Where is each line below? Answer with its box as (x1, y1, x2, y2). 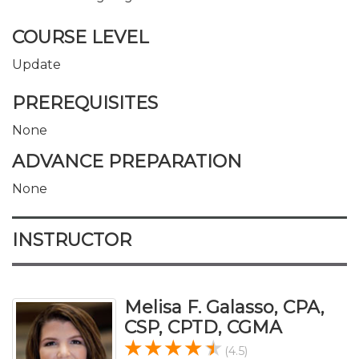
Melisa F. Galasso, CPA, (124, 296, 325, 318)
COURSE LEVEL (12, 26, 148, 48)
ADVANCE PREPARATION (12, 151, 242, 172)
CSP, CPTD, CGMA (124, 317, 282, 338)
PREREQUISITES (12, 91, 158, 114)
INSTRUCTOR (12, 229, 131, 251)
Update (12, 57, 61, 72)
